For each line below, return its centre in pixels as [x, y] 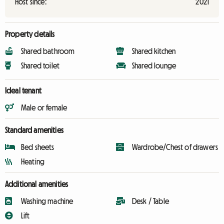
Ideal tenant [23, 90]
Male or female [44, 107]
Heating [33, 161]
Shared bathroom [48, 51]
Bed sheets [38, 147]
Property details [30, 34]
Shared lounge [154, 65]
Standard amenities [34, 130]
